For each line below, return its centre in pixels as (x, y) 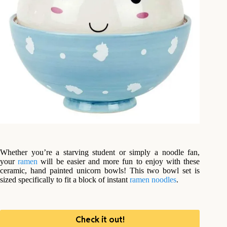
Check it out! (100, 220)
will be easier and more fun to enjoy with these (119, 161)
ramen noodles (153, 179)
